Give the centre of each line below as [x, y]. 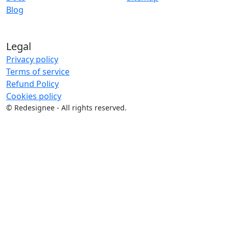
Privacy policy [32, 60]
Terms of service [38, 72]
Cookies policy [34, 96]
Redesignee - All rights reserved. [71, 108]
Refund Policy [32, 84]
